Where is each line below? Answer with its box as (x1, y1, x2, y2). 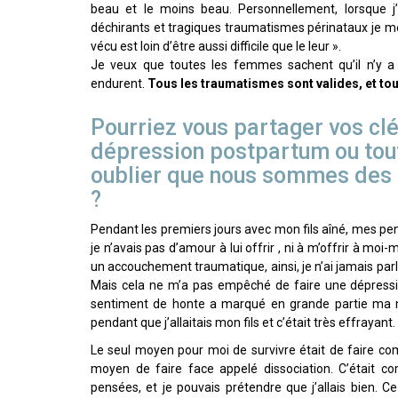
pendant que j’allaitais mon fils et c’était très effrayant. (91, 315, 395, 330)
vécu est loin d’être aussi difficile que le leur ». (91, 39, 341, 54)
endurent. (91, 76, 147, 92)
